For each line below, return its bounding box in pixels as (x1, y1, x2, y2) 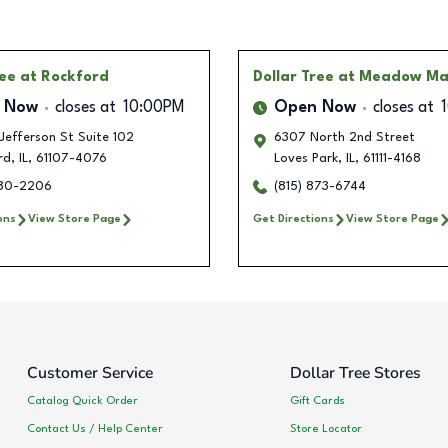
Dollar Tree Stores (289, 362, 421, 385)
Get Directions (253, 213, 334, 226)
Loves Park (274, 152, 338, 166)
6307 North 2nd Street (274, 131, 415, 145)
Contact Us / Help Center (27, 422, 163, 435)
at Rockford (19, 70, 109, 85)
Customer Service (27, 362, 153, 385)
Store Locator (289, 422, 362, 435)
